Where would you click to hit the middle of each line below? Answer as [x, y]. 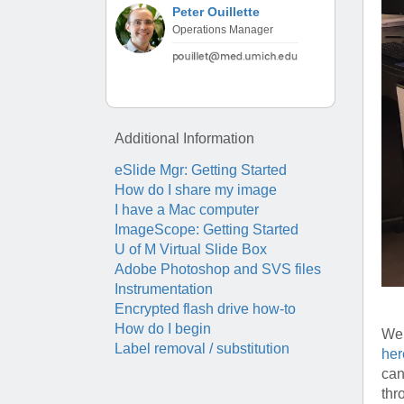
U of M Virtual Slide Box [191, 250]
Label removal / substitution [202, 349]
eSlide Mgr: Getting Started [201, 170]
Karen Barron [355, 50]
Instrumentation [164, 289]
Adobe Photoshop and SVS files [218, 270]
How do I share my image [196, 190]
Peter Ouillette [216, 12]
